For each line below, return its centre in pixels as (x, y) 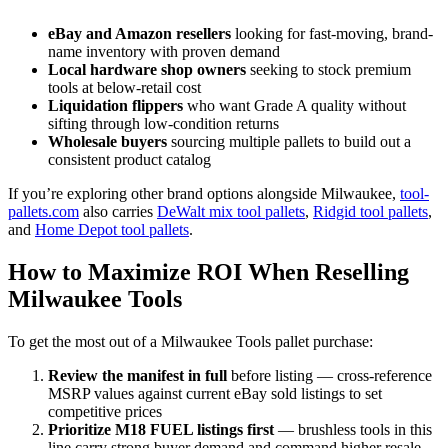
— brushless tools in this (353, 429)
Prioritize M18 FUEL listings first (161, 429)
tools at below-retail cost (124, 87)
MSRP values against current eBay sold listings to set (215, 393)
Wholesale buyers (107, 141)
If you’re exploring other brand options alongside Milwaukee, (204, 193)
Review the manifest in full (137, 375)
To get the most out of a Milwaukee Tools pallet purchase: (190, 341)
